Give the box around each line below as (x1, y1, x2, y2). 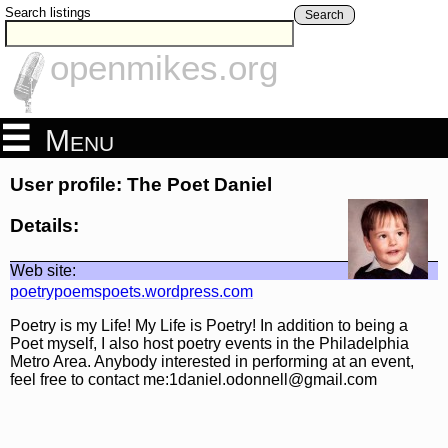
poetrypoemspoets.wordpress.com (10, 282, 253, 300)
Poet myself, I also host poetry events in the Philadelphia (10, 334, 409, 352)
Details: (10, 214, 79, 236)
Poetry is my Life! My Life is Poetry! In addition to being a (10, 316, 408, 334)
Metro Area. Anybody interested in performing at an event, (10, 352, 414, 370)
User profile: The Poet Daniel (10, 174, 272, 196)
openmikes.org (50, 48, 278, 88)
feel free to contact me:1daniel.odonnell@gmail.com (10, 370, 377, 388)
